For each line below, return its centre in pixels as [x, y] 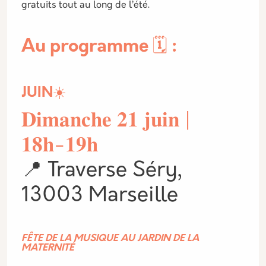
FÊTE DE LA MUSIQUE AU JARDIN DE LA [110, 239]
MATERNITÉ [48, 248]
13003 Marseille [100, 196]
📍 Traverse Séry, [102, 171]
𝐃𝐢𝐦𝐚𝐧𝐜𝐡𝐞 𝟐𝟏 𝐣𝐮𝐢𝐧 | [106, 121]
